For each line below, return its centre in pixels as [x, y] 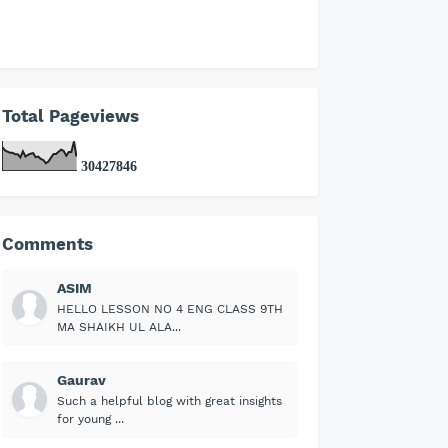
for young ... [90, 419]
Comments [47, 244]
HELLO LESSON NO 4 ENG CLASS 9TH [170, 309]
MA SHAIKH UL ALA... [119, 327]
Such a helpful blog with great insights [169, 401]
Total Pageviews [70, 116]
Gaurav [81, 380]
